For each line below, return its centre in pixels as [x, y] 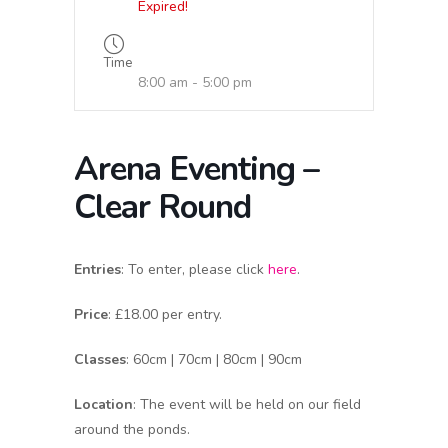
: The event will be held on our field [247, 404]
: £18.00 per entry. [165, 314]
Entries [97, 269]
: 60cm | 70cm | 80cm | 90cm [214, 359]
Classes [100, 359]
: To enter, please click [194, 269]
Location [103, 404]
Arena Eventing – [196, 169]
